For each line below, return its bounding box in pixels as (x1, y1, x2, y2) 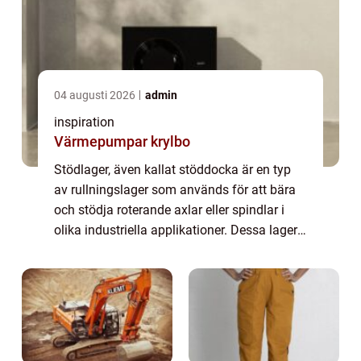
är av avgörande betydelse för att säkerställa (54, 243, 306, 259)
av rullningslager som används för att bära (54, 182, 296, 198)
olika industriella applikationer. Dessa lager (54, 222, 297, 239)
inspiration (54, 114, 114, 131)
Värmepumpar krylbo (54, 133, 190, 151)
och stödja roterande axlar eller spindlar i (54, 202, 284, 218)
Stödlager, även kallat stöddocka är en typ (54, 162, 291, 178)
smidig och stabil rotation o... (54, 263, 219, 279)
